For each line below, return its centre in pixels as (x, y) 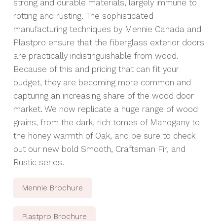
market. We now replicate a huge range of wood (105, 109)
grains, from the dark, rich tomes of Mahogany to (106, 122)
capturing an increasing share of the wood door (103, 95)
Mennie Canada (154, 29)
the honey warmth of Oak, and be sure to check (104, 135)
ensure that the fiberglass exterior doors (125, 42)
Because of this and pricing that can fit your (96, 69)
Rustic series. (38, 162)
